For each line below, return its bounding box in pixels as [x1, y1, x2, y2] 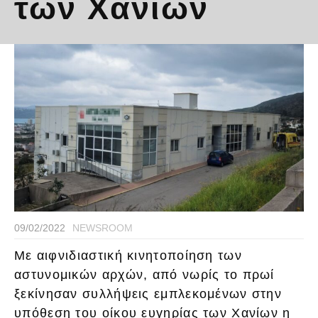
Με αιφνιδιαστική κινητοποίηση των [14, 248, 242, 263]
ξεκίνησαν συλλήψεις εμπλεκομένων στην [14, 287, 283, 302]
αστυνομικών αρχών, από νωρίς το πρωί [14, 268, 275, 283]
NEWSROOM [72, 222, 133, 234]
